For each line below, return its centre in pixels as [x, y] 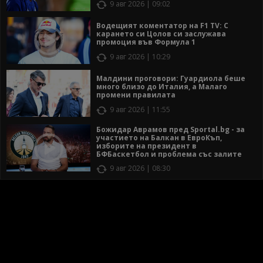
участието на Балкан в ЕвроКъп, [159, 137]
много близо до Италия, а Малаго [162, 87]
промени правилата [136, 95]
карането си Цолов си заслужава [161, 34]
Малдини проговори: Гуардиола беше [171, 79]
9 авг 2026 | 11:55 [140, 110]
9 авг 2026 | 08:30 [140, 168]
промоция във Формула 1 [146, 42]
